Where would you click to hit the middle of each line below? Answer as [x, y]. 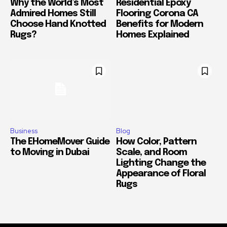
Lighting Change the [161, 163]
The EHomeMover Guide [60, 142]
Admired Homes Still [53, 13]
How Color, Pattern [156, 142]
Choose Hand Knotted [58, 24]
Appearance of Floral [161, 174]
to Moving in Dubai [50, 153]
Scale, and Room [152, 153]
